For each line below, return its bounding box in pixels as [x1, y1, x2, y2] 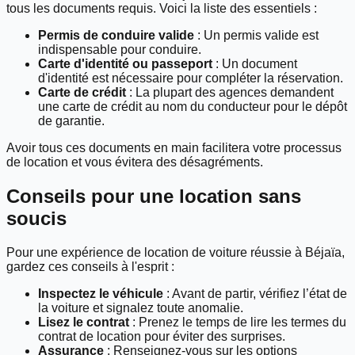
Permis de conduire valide [38, 29, 194, 43]
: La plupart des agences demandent [126, 86, 334, 100]
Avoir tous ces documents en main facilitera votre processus [6, 141, 342, 155]
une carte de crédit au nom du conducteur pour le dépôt [38, 100, 347, 114]
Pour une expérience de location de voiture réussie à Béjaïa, [6, 246, 345, 260]
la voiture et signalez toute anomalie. [38, 301, 243, 315]
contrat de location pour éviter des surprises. [38, 330, 285, 344]
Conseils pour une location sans [6, 185, 301, 208]
